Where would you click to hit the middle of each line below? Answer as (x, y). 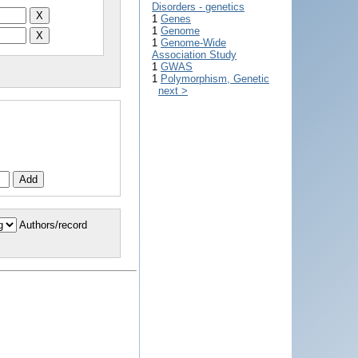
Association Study (194, 55)
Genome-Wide (193, 43)
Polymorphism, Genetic (215, 79)
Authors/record (53, 225)
